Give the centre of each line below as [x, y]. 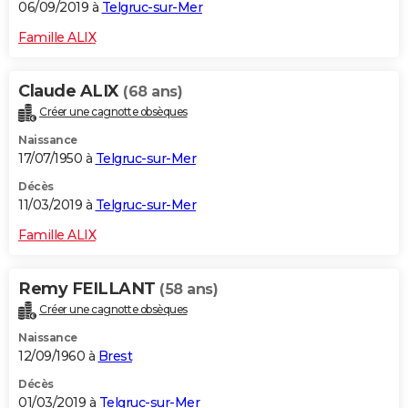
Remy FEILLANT [89, 289]
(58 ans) [189, 290]
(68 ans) [153, 92]
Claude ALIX [71, 92]
